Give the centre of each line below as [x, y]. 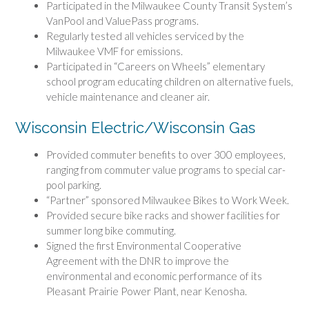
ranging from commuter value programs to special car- [166, 170]
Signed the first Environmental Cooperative [144, 246]
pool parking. [74, 185]
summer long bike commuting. [111, 231]
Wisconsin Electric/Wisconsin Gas [135, 127]
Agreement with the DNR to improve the [138, 261]
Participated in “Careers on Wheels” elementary [156, 67]
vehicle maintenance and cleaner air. [128, 97]
